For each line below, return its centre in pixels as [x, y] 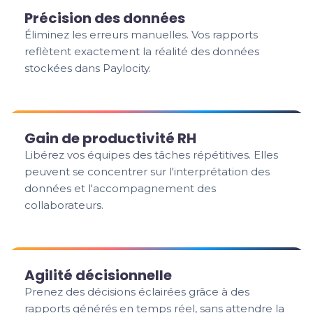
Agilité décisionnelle [99, 275]
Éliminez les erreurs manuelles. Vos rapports [141, 35]
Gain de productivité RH [111, 138]
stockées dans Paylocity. [88, 68]
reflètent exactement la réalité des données [142, 51]
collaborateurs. [64, 205]
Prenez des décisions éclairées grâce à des [137, 292]
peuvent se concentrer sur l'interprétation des [147, 172]
